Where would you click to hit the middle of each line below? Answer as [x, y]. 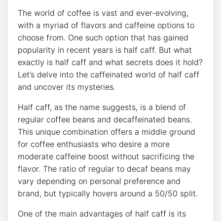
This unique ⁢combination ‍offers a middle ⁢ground [107, 132]
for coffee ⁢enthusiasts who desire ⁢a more [94, 144]
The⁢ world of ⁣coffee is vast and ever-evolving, [103, 13]
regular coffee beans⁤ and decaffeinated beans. [105, 120]
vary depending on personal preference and [99, 181]
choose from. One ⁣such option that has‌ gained [103, 38]
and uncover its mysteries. [67, 87]
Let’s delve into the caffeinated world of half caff [109, 75]
